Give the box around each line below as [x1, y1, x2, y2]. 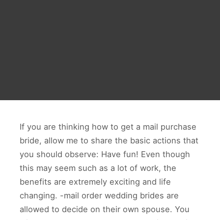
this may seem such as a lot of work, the [20, 163, 176, 173]
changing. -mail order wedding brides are [20, 191, 179, 200]
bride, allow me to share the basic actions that [20, 136, 198, 145]
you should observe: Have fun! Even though [20, 149, 190, 159]
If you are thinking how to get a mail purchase [20, 122, 196, 132]
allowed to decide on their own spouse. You [20, 204, 190, 214]
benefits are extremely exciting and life [20, 177, 171, 187]
